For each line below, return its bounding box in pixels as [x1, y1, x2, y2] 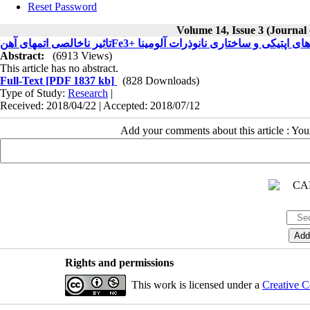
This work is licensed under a [131, 279, 262, 291]
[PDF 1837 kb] [43, 75, 114, 86]
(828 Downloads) [122, 75, 199, 86]
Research [68, 87, 108, 99]
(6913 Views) [53, 50, 112, 62]
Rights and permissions [64, 257, 174, 268]
